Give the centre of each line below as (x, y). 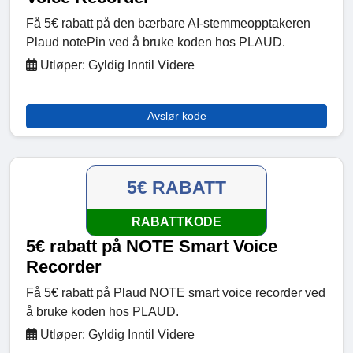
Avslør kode (176, 116)
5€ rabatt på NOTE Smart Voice (152, 247)
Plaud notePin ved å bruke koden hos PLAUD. (156, 43)
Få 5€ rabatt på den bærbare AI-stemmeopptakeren (168, 24)
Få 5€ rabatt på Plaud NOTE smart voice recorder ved (176, 293)
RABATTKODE (176, 222)
